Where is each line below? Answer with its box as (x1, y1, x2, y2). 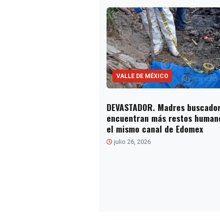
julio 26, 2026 (112, 137, 151, 145)
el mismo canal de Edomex (106, 122, 203, 135)
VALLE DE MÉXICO (116, 72, 168, 80)
